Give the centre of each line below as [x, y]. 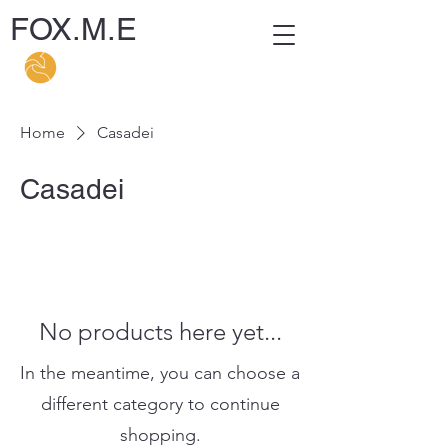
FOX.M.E [73, 29]
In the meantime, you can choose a [160, 373]
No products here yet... [160, 331]
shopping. [160, 435]
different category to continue [160, 404]
